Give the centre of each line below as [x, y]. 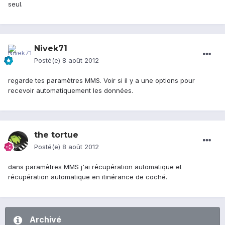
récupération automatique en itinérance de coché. [88, 177]
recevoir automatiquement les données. [71, 91]
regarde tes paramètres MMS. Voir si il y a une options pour [101, 81]
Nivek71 [51, 49]
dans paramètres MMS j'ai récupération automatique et [95, 167]
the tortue [56, 135]
